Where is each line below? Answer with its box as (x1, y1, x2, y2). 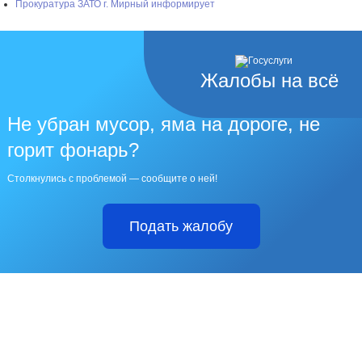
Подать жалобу (129, 217, 233, 234)
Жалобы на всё (200, 69, 339, 91)
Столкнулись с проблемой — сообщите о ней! (7, 172, 217, 184)
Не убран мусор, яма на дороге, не (7, 112, 320, 135)
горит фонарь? (7, 138, 139, 161)
